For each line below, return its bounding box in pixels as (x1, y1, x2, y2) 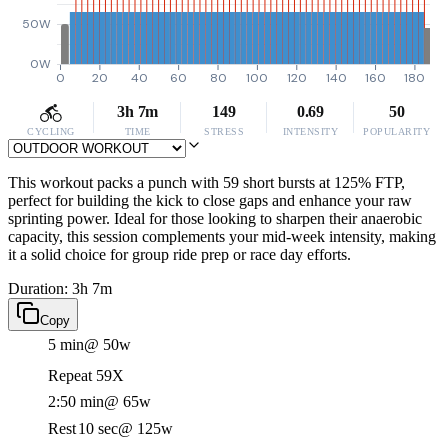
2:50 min (48, 393, 104, 410)
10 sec (78, 420, 118, 437)
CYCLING (27, 126, 75, 137)
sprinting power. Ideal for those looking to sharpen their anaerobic (8, 210, 422, 227)
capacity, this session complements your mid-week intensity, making (8, 228, 436, 245)
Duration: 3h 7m (8, 280, 112, 297)
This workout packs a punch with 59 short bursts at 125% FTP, (8, 174, 405, 191)
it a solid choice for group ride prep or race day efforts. (8, 246, 351, 263)
